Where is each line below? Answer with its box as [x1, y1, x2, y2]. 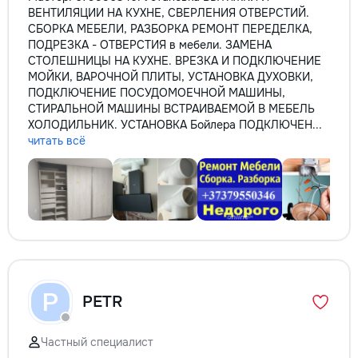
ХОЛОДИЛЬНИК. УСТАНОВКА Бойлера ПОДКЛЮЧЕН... [28, 117, 322, 132]
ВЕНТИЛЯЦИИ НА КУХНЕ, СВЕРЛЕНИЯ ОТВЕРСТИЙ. [28, 6, 309, 20]
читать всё [28, 133, 86, 148]
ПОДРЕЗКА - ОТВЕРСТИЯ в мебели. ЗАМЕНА [28, 38, 272, 52]
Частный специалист [41, 335, 153, 349]
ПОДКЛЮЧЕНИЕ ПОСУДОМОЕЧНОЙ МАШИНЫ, [28, 86, 285, 100]
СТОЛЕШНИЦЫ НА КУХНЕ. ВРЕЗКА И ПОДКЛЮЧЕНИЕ [28, 54, 321, 68]
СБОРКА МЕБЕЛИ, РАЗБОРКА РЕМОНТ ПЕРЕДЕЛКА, [28, 22, 312, 36]
